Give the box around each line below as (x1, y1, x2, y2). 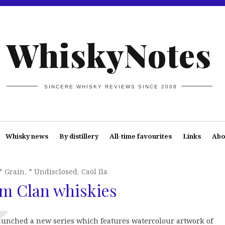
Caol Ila (81, 167, 107, 176)
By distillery (59, 132, 98, 141)
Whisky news (5, 132, 48, 141)
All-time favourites (109, 132, 172, 141)
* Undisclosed (29, 167, 77, 176)
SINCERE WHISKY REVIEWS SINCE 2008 (44, 83, 178, 89)
